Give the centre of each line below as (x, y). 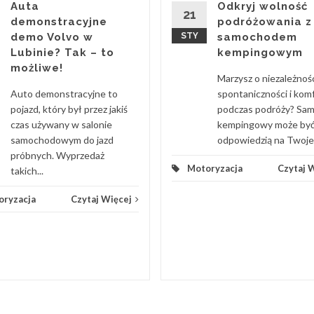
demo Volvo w (52, 37)
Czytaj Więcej (101, 199)
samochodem (257, 37)
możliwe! (37, 68)
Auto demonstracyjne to (64, 93)
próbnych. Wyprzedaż (57, 155)
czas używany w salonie (61, 124)
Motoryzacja (215, 168)
